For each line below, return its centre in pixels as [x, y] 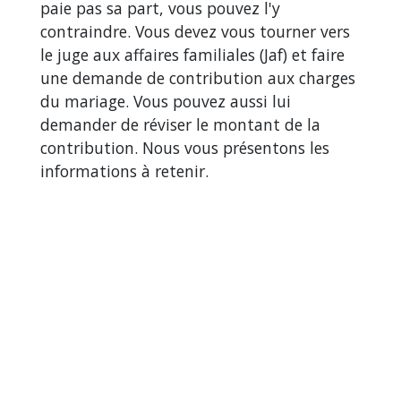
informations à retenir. [124, 171]
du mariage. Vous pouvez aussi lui [166, 102]
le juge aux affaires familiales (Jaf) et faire [192, 55]
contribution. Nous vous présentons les [185, 148]
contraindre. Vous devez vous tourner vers [195, 32]
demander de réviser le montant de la [180, 125]
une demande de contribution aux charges [198, 78]
